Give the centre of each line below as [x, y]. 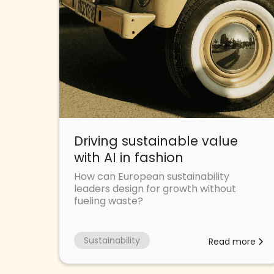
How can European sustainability [152, 176]
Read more [232, 241]
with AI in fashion [129, 157]
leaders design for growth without [155, 188]
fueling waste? [109, 201]
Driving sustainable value [156, 141]
